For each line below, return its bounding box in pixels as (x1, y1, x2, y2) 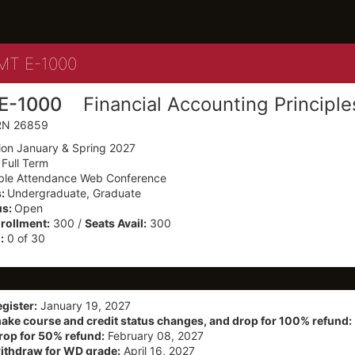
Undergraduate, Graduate (7, 186, 141, 200)
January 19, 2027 (37, 299, 131, 312)
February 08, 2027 (105, 329, 204, 342)
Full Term (2, 156, 48, 170)
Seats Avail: (85, 216, 147, 230)
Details (76, 52, 128, 73)
